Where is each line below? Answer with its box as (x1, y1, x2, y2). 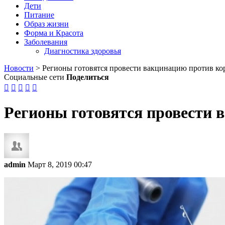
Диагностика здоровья (44, 47, 121, 55)
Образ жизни (24, 20, 69, 28)
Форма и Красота (24, 29, 83, 37)
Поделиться (66, 73, 109, 81)
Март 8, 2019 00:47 (28, 160, 92, 169)
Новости (4, 64, 34, 72)
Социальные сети (4, 73, 64, 81)
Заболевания (24, 38, 67, 46)
